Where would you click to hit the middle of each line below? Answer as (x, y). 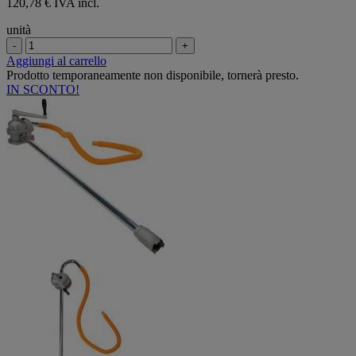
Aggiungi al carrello (56, 60)
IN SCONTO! (43, 89)
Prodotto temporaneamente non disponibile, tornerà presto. (153, 75)
